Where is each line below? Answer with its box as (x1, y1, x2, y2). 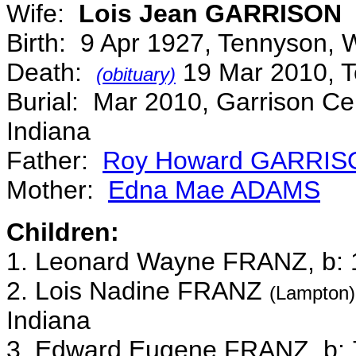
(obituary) (96, 64, 176, 85)
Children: (6, 218, 119, 246)
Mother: (6, 176, 108, 204)
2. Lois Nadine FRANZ (6, 277, 269, 305)
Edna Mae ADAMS (108, 176, 320, 204)
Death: (6, 58, 96, 87)
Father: (6, 146, 103, 175)
